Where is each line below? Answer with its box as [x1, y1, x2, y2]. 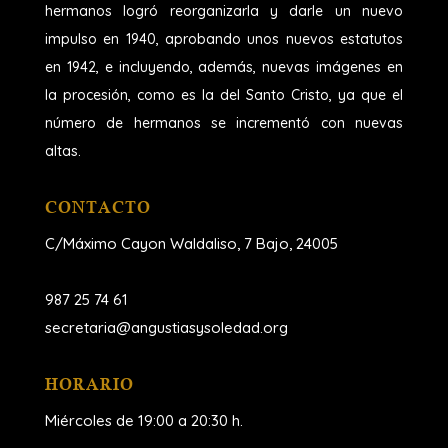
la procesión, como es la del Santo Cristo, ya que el [44, 86, 404, 105]
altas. [44, 142, 81, 161]
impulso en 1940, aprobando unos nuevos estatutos [44, 30, 404, 49]
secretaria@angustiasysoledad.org [44, 318, 288, 338]
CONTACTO [44, 197, 151, 218]
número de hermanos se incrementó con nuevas [44, 114, 404, 133]
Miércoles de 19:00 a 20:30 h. [44, 411, 243, 431]
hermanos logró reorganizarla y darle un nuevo [44, 2, 404, 21]
